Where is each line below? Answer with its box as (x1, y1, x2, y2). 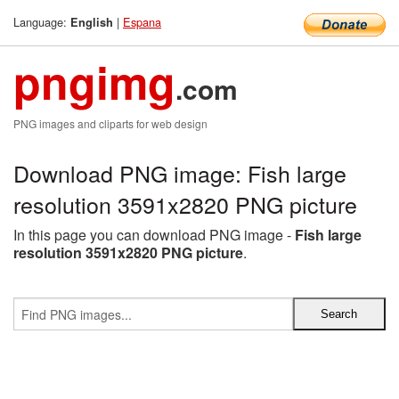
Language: (13, 13, 70, 30)
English (70, 14, 113, 30)
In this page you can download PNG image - (13, 224, 295, 245)
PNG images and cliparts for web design (13, 116, 208, 131)
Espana (123, 13, 161, 30)
